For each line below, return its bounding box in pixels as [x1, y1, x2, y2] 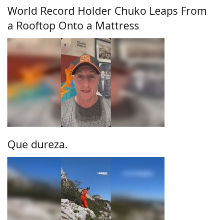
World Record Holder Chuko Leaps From [7, 3, 207, 18]
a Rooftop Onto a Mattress [7, 18, 139, 32]
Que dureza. [7, 137, 68, 152]
